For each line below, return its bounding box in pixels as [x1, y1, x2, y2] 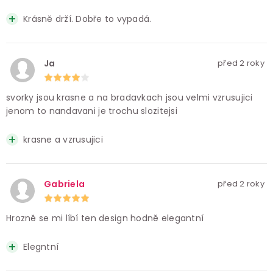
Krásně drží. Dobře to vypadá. [23, 13, 152, 26]
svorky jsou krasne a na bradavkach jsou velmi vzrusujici [6, 91, 253, 104]
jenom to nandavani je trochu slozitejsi [6, 105, 177, 118]
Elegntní [23, 241, 59, 253]
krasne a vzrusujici [23, 133, 103, 146]
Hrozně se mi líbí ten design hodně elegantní [6, 212, 204, 225]
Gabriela [44, 178, 85, 191]
